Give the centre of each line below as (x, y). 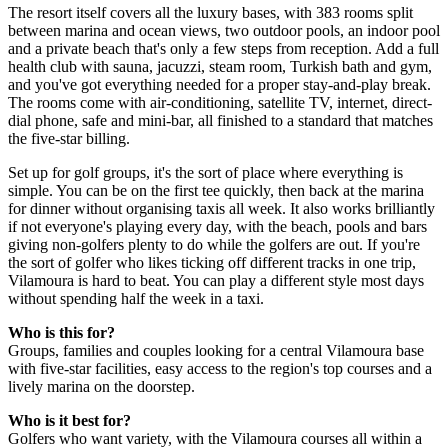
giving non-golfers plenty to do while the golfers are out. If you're (214, 244)
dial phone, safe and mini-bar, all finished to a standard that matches (220, 120)
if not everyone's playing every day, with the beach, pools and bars (217, 226)
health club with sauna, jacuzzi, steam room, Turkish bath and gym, (220, 66)
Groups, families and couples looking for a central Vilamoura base (216, 350)
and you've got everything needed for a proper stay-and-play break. (219, 84)
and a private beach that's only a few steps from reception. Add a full (223, 48)
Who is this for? (61, 332)
